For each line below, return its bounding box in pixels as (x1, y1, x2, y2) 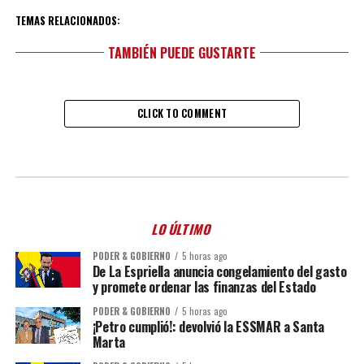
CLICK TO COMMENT (136, 106, 227, 121)
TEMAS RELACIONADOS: (15, 13, 120, 28)
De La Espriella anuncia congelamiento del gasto (92, 262, 347, 281)
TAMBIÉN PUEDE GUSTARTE (107, 43, 256, 63)
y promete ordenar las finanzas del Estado (92, 277, 316, 297)
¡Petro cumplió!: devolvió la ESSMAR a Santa (92, 317, 324, 336)
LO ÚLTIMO (149, 219, 214, 239)
